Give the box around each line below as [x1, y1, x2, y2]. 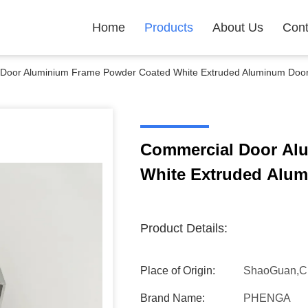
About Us [212, 21, 263, 34]
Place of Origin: [140, 265, 215, 276]
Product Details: [140, 221, 228, 235]
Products [144, 21, 193, 34]
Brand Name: [140, 292, 205, 304]
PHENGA [243, 292, 291, 304]
